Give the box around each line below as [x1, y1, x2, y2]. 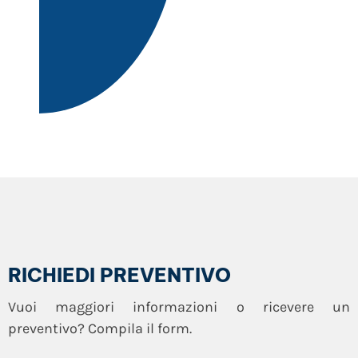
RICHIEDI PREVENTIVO [8, 262, 231, 287]
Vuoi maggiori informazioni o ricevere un [8, 297, 350, 316]
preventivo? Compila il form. [8, 319, 192, 337]
